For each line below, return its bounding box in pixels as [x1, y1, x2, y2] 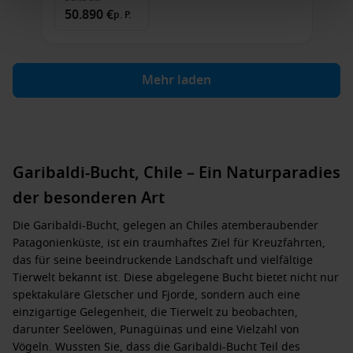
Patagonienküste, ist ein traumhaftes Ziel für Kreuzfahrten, [13, 235, 325, 251]
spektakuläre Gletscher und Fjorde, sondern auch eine [13, 287, 300, 303]
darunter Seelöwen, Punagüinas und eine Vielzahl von [13, 321, 299, 338]
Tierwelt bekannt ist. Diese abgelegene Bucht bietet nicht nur [13, 269, 339, 286]
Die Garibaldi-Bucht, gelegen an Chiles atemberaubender [13, 217, 318, 234]
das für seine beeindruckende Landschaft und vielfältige [13, 252, 313, 269]
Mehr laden [142, 71, 211, 90]
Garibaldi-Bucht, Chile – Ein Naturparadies [13, 162, 340, 184]
